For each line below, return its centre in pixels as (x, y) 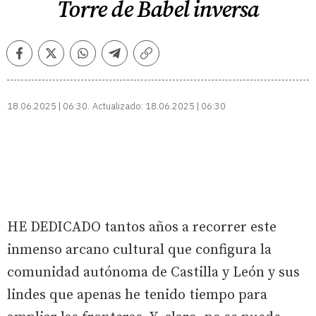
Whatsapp (108, 59)
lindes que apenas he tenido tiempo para (137, 295)
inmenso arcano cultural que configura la (139, 250)
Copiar (163, 59)
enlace (162, 72)
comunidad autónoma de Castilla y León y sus (153, 273)
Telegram (138, 59)
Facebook (43, 59)
